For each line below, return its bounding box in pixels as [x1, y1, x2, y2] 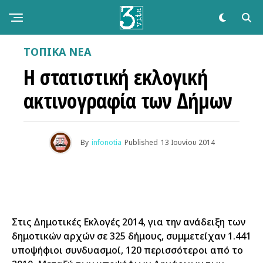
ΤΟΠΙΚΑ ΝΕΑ [23, 45, 91, 59]
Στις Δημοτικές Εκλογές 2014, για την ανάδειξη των [12, 215, 245, 228]
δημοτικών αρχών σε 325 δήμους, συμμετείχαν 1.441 [12, 230, 251, 242]
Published [124, 137, 158, 147]
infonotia [91, 137, 122, 147]
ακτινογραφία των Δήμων [23, 86, 232, 115]
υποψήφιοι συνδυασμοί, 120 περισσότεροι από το [12, 244, 243, 257]
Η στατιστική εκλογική [23, 63, 208, 92]
